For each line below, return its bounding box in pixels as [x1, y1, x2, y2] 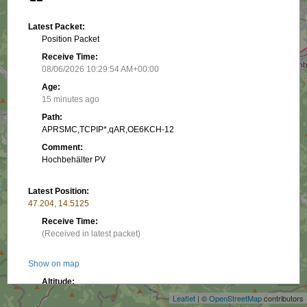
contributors [262, 293, 304, 304]
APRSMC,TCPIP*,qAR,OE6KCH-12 [42, 125, 175, 134]
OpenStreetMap [209, 293, 262, 304]
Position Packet [42, 34, 100, 44]
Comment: [42, 143, 84, 152]
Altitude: [42, 277, 75, 286]
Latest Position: [28, 186, 90, 196]
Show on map [28, 259, 80, 269]
